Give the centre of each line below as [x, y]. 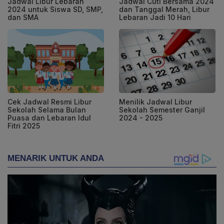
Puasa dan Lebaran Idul [49, 118]
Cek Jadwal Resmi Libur [49, 102]
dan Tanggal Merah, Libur [164, 9]
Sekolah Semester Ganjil [162, 110]
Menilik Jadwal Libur [155, 102]
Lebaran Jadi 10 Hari [155, 17]
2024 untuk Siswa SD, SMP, [55, 9]
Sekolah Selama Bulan [47, 110]
